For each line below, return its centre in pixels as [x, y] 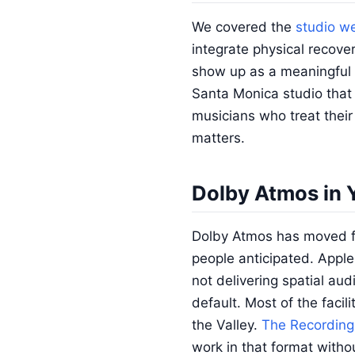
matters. [218, 138]
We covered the [244, 27]
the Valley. [227, 325]
